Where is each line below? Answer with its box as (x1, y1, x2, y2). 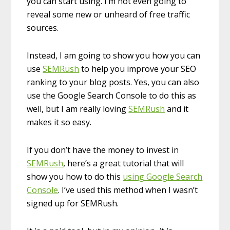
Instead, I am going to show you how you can (27, 50, 201, 62)
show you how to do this (27, 171, 123, 183)
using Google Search (123, 171, 203, 183)
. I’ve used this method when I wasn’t (58, 184, 198, 196)
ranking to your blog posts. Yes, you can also (27, 76, 200, 88)
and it (165, 103, 189, 115)
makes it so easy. (27, 117, 92, 128)
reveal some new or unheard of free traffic (27, 9, 190, 21)
